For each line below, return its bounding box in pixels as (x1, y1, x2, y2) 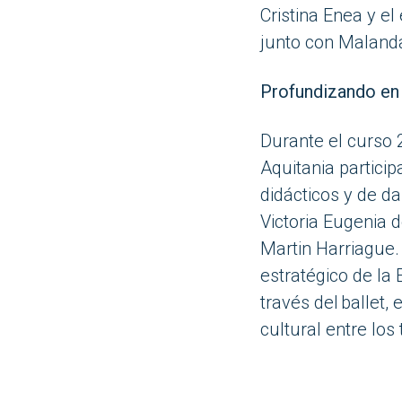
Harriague (315, 238, 395, 259)
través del (259, 292, 338, 313)
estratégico (259, 265, 353, 286)
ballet (340, 292, 385, 313)
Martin (259, 238, 316, 259)
